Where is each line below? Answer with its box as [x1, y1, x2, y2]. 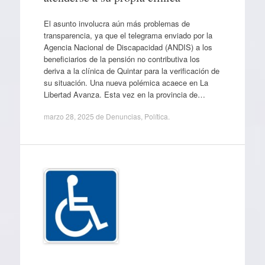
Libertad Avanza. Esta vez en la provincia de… [43, 88, 205, 100]
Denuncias [105, 111, 141, 121]
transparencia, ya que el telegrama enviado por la [43, 29, 212, 41]
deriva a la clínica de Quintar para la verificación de [43, 64, 219, 76]
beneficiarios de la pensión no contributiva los [43, 53, 200, 64]
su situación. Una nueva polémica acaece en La [43, 76, 208, 88]
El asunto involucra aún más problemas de [43, 17, 190, 29]
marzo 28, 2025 [43, 111, 94, 121]
